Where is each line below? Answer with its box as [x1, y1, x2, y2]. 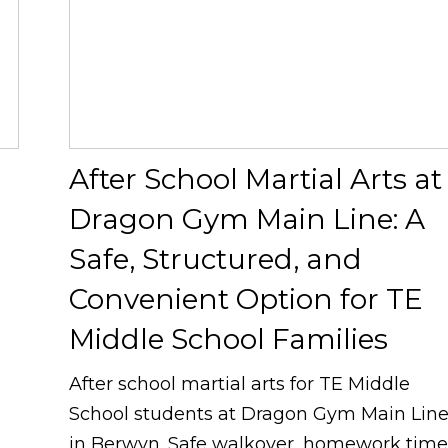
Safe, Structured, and [69, 242, 363, 277]
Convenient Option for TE [69, 282, 424, 317]
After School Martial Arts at [69, 162, 443, 197]
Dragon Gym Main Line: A [69, 202, 426, 237]
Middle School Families [69, 322, 389, 357]
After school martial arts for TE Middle [69, 373, 411, 396]
